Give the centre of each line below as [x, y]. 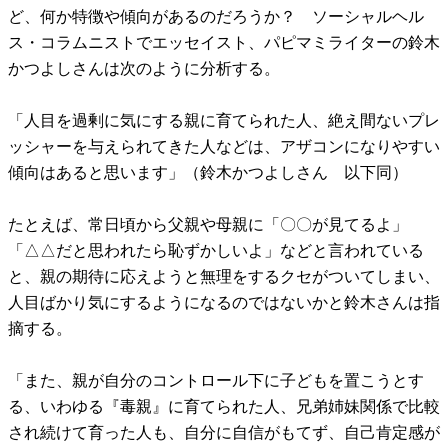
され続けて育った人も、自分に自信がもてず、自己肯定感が [224, 432]
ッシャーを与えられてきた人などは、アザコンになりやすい [224, 146]
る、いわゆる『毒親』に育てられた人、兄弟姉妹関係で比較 [224, 406]
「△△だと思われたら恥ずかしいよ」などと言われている [216, 250]
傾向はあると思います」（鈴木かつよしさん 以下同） [208, 172]
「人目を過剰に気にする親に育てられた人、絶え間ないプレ [224, 120]
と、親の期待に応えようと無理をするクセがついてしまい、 [224, 276]
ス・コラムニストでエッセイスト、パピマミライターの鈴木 [224, 42]
